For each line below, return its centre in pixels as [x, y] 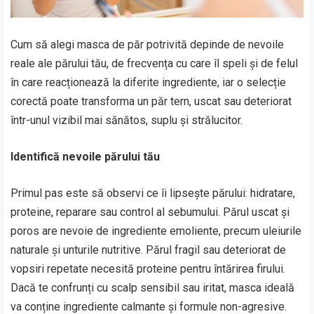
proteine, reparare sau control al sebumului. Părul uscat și [150, 212]
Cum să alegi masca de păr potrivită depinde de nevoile [148, 45]
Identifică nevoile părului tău [86, 157]
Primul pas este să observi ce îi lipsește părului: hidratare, [153, 193]
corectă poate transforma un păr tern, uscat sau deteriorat [151, 101]
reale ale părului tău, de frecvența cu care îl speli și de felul [155, 63]
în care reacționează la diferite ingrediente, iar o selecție [149, 82]
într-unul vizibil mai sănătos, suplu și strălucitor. [127, 120]
